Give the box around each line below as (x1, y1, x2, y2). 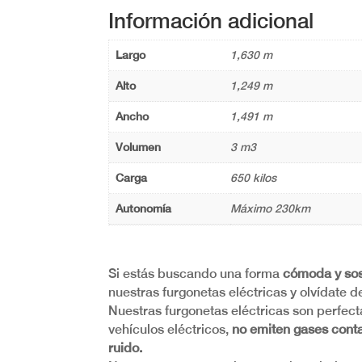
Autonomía (116, 202, 172, 216)
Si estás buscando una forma (108, 266, 284, 282)
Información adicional (108, 8, 314, 34)
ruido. (108, 340, 143, 356)
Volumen (116, 141, 162, 154)
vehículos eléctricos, (108, 322, 233, 338)
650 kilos (230, 171, 277, 185)
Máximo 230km (230, 202, 311, 216)
